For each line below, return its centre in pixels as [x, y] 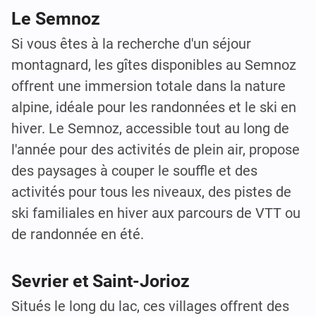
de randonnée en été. [78, 235]
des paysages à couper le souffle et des [134, 171]
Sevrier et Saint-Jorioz [101, 281]
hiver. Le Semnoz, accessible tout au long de [150, 129]
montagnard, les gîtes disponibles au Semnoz [154, 65]
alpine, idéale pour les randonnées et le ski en [154, 108]
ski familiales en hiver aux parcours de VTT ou [156, 213]
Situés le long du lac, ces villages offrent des [150, 306]
